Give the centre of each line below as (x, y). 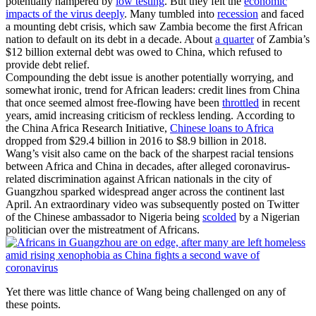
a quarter (235, 39)
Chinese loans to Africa (222, 128)
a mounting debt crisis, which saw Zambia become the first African (154, 26)
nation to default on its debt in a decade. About (110, 39)
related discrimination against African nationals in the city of (139, 178)
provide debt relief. (48, 64)
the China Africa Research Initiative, (88, 128)
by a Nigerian (268, 217)
